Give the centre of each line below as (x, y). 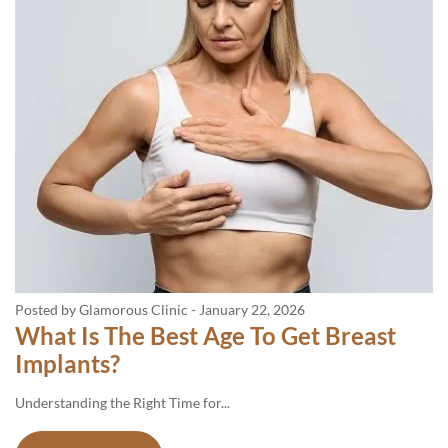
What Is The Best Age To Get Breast (205, 335)
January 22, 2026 (252, 309)
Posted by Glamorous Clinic (101, 309)
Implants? (67, 363)
